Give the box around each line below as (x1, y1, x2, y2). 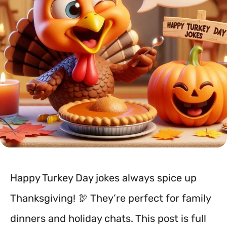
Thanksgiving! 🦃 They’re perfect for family (10, 192, 211, 204)
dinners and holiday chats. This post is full (10, 212, 206, 224)
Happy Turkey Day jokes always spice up (10, 172, 197, 184)
